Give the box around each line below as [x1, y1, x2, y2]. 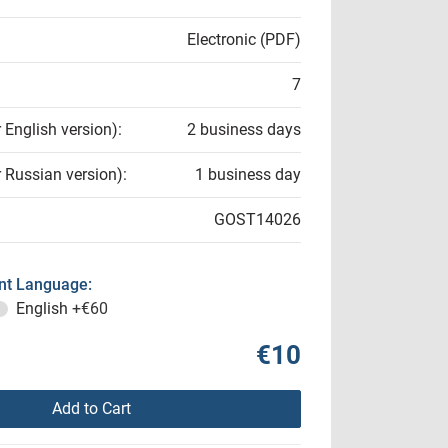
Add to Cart [51, 399, 131, 418]
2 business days [187, 120, 301, 139]
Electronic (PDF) [187, 30, 301, 49]
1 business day [195, 165, 301, 184]
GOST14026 [214, 210, 301, 229]
